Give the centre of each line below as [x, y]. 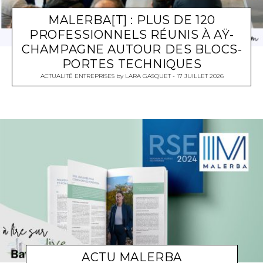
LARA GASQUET [148, 76]
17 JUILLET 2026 [200, 76]
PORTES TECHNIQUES [132, 64]
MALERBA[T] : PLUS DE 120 [132, 20]
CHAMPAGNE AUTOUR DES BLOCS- [132, 49]
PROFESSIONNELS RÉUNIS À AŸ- [132, 34]
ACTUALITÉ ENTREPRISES [77, 76]
